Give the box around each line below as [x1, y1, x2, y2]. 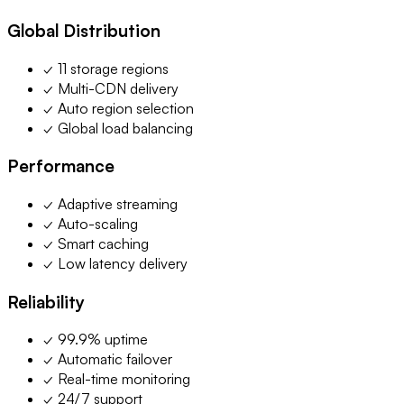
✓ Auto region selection [43, 98, 194, 117]
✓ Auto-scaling [43, 215, 138, 234]
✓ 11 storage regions [43, 59, 169, 78]
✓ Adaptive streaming [43, 195, 178, 214]
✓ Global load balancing [43, 118, 193, 137]
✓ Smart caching [43, 234, 149, 253]
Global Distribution [7, 19, 161, 41]
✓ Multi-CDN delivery [43, 78, 179, 97]
